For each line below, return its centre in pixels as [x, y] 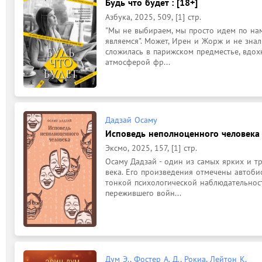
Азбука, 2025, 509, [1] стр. [153, 17]
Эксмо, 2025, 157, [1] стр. [151, 148]
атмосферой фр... [138, 62]
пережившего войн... [143, 193]
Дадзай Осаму [131, 120]
